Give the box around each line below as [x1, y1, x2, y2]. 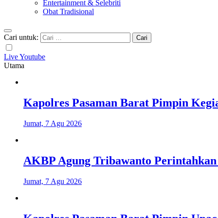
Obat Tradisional [43, 7, 94, 16]
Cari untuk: [4, 33, 38, 41]
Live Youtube [4, 53, 45, 61]
